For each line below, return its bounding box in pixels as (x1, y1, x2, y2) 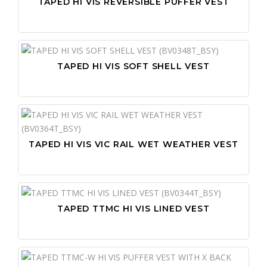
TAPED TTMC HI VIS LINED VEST (57, 203, 210, 214)
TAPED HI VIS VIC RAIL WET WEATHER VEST (29, 138, 238, 150)
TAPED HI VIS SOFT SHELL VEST (57, 60, 210, 72)
